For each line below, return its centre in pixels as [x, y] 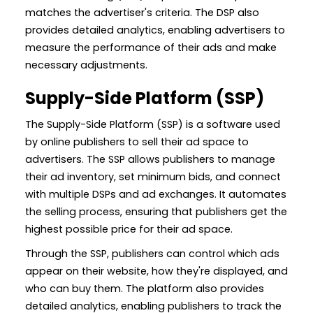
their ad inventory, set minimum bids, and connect [153, 176]
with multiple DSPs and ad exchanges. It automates [156, 194]
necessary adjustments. [86, 65]
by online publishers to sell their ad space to [137, 141]
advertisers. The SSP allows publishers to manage [150, 159]
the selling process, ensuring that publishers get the [156, 211]
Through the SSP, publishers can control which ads [152, 253]
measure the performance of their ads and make [151, 47]
